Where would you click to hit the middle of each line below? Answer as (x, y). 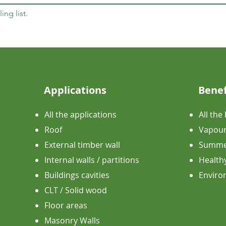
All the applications (80, 115)
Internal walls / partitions (92, 160)
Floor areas (66, 206)
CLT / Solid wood (76, 190)
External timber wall (82, 145)
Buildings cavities (77, 175)
